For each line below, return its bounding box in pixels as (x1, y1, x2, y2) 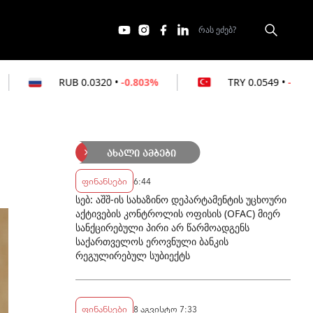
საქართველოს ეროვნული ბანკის (75, 235, 228, 248)
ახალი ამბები (107, 149, 177, 159)
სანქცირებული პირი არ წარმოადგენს (75, 221, 249, 234)
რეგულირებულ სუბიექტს (75, 249, 190, 262)
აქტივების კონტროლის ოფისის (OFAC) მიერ (75, 207, 280, 220)
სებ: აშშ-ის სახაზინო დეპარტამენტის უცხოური (75, 193, 286, 206)
